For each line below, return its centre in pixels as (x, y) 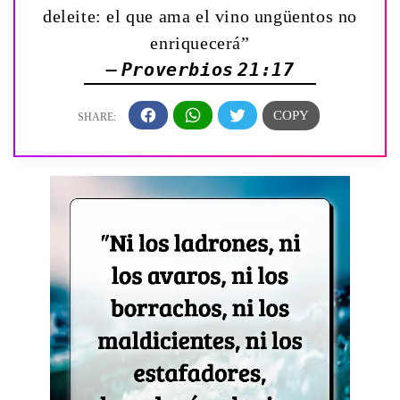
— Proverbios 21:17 (200, 69)
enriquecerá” (200, 42)
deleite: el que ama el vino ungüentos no (200, 16)
